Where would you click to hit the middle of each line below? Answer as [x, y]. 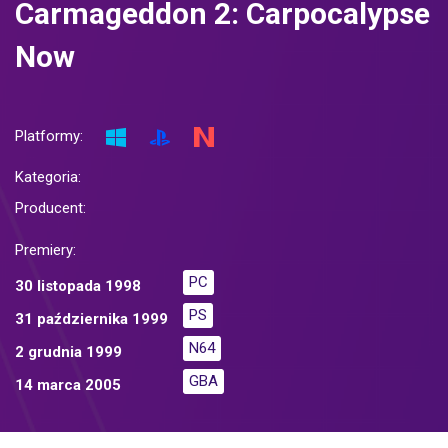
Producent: [50, 208]
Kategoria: [48, 177]
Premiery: [45, 250]
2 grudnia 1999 [68, 352]
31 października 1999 [91, 319]
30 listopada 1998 [78, 286]
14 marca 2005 [68, 385]
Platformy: [49, 136]
